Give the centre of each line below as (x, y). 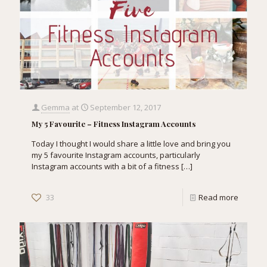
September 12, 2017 (125, 107)
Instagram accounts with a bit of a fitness (105, 166)
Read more (218, 197)
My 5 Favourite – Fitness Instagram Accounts (114, 123)
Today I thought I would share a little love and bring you (131, 143)
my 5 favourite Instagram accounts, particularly (116, 155)
